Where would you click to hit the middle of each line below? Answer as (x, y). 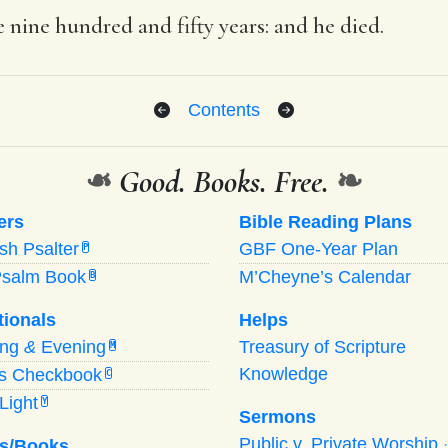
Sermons (277, 416)
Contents (224, 109)
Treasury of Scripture (322, 346)
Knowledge (283, 373)
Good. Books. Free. (224, 181)
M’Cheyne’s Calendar (325, 276)
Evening (71, 346)
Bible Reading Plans (325, 221)
